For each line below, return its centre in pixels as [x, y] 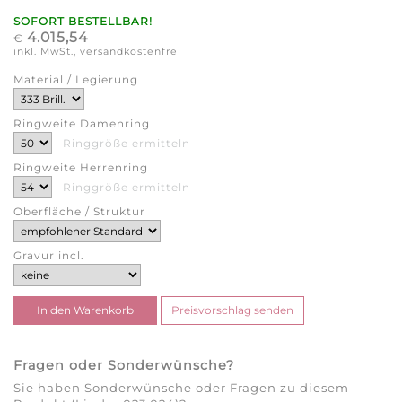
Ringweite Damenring [82, 123]
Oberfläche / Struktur [79, 211]
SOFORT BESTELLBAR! [83, 21]
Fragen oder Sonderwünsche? [124, 365]
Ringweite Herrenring [81, 167]
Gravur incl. [49, 255]
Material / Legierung [76, 79]
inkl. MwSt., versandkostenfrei [97, 51]
